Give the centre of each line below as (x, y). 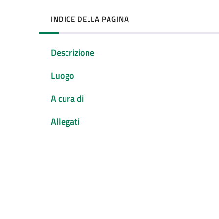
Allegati (65, 121)
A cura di (67, 98)
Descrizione (73, 53)
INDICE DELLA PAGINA (90, 19)
